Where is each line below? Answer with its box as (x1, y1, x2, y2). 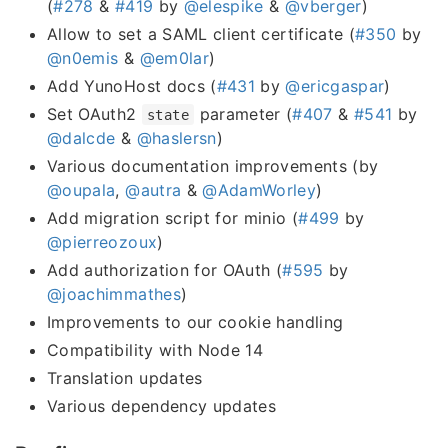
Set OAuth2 (47, 103, 142, 124)
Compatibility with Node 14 (47, 339, 264, 360)
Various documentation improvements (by (47, 155, 379, 176)
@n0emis (47, 47, 119, 68)
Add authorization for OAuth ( (47, 259, 283, 280)
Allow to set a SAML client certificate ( (47, 23, 356, 44)
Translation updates (47, 367, 203, 388)
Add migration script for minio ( (47, 207, 299, 228)
